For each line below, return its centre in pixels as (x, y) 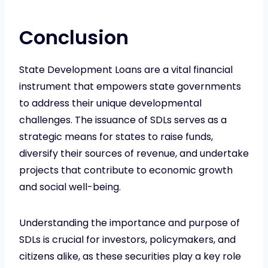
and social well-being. (70, 187)
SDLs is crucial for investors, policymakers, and (127, 239)
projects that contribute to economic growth (126, 170)
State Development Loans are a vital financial (126, 69)
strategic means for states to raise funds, (116, 136)
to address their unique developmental (110, 103)
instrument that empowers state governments (130, 86)
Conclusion (74, 37)
